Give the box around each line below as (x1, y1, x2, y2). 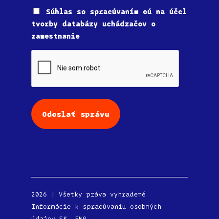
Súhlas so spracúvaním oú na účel (46, 6, 187, 16)
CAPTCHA (31, 50, 62, 60)
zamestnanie (31, 31, 80, 40)
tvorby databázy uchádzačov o (31, 19, 155, 28)
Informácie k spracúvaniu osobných (31, 202, 161, 210)
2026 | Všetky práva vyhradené (31, 190, 165, 198)
